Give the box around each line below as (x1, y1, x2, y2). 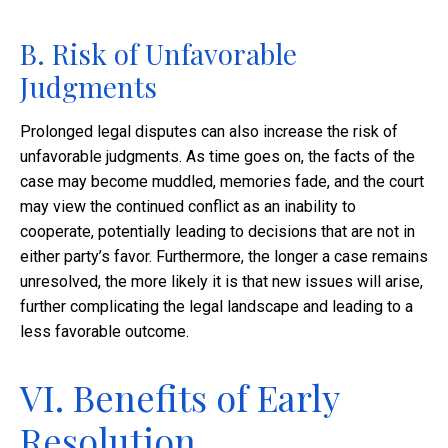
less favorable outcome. (20, 322, 189, 342)
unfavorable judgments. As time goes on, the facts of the (20, 147, 415, 167)
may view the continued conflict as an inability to (20, 197, 356, 217)
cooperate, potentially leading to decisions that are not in (20, 222, 415, 242)
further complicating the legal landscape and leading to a (20, 297, 413, 317)
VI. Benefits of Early (20, 373, 339, 422)
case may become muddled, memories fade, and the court (20, 172, 424, 192)
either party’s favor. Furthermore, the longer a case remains (20, 247, 428, 267)
